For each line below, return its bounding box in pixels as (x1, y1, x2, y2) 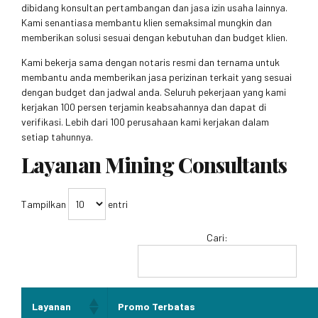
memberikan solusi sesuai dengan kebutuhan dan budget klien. (21, 31, 287, 43)
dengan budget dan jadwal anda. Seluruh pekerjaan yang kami (21, 85, 286, 98)
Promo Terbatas (118, 300, 195, 313)
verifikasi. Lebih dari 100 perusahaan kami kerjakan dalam (21, 115, 269, 128)
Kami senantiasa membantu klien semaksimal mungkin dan (21, 16, 272, 28)
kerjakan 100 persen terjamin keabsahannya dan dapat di (21, 100, 266, 113)
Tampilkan (21, 197, 68, 210)
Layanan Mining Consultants (21, 150, 287, 178)
